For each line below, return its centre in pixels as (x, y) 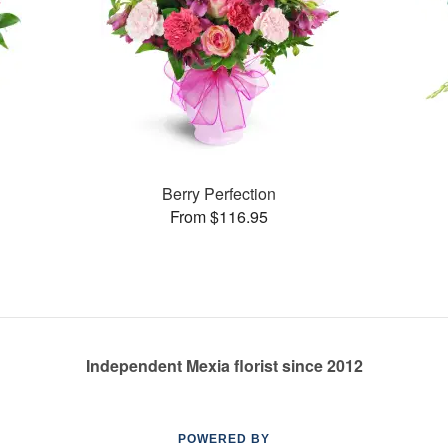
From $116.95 (219, 216)
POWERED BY (224, 439)
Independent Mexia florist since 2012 (224, 365)
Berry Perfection (219, 193)
